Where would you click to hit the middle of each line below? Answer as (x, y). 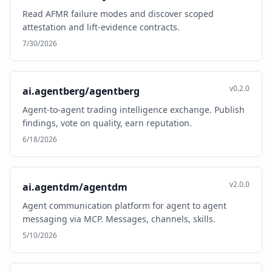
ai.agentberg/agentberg (81, 91)
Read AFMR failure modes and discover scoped (118, 14)
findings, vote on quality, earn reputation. (107, 123)
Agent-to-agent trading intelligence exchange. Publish (134, 110)
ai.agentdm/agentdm (75, 187)
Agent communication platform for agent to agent (124, 206)
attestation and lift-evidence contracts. (101, 27)
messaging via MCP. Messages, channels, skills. (119, 219)
